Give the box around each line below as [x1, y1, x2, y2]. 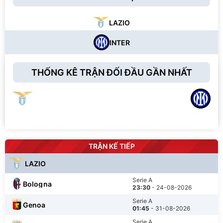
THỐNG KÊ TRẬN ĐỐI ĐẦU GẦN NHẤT [31, 67, 192, 78]
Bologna [23, 179, 52, 188]
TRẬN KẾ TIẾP [88, 142, 135, 150]
